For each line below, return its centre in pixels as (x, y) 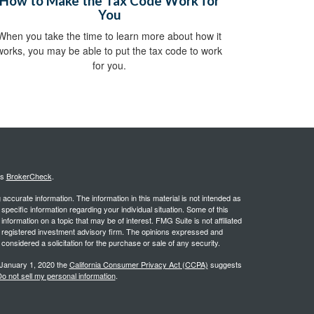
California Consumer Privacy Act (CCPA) (138, 265)
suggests (225, 265)
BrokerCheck (29, 176)
